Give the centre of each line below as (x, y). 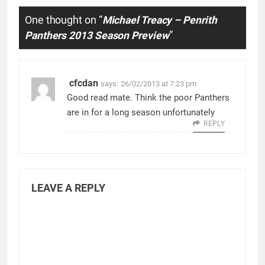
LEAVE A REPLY (68, 188)
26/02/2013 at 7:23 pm (159, 83)
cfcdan (84, 83)
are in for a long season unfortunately (141, 112)
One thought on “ (64, 20)
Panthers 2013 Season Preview (97, 36)
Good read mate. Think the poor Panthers (148, 97)
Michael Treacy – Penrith (159, 20)
